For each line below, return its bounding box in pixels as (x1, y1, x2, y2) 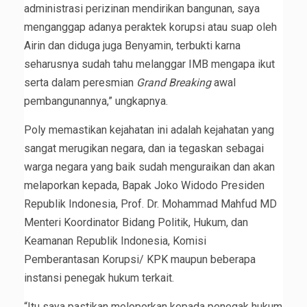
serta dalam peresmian (24, 76, 136, 90)
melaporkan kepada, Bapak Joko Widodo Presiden (24, 179, 265, 193)
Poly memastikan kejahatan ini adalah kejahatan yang (24, 123, 274, 137)
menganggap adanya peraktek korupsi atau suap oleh (24, 21, 277, 34)
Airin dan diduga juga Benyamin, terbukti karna (24, 39, 241, 53)
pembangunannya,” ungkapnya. (24, 95, 168, 108)
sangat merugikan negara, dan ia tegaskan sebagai (24, 142, 264, 156)
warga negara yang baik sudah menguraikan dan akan (24, 160, 275, 174)
